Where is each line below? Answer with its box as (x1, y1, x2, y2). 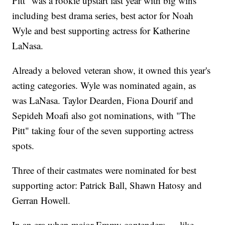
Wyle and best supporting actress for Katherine (12, 24, 190, 37)
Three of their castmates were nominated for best (12, 163, 197, 176)
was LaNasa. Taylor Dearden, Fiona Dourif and (12, 93, 194, 106)
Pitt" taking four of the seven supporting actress (12, 124, 194, 137)
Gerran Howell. (12, 193, 71, 206)
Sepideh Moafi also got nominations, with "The (12, 108, 196, 122)
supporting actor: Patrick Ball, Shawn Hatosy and (12, 178, 202, 191)
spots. (12, 139, 35, 152)
